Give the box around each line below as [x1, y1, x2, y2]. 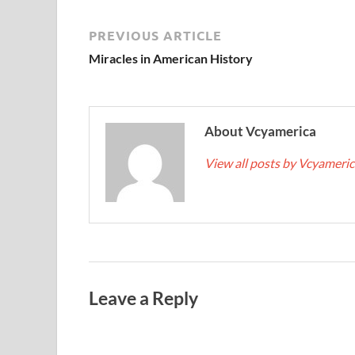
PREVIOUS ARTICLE [89, 26, 222, 44]
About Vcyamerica [204, 122, 316, 139]
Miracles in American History [89, 50, 253, 66]
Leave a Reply [89, 286, 198, 309]
